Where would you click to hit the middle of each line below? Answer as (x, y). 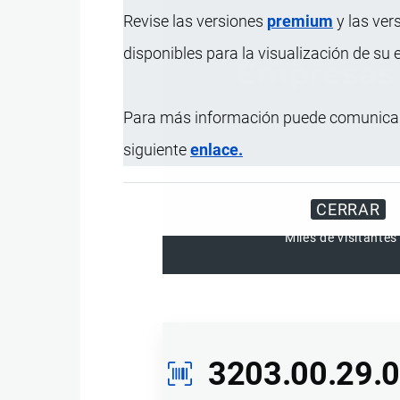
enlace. (217, 149)
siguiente (157, 149)
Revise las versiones (195, 21)
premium (300, 21)
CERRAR (348, 209)
